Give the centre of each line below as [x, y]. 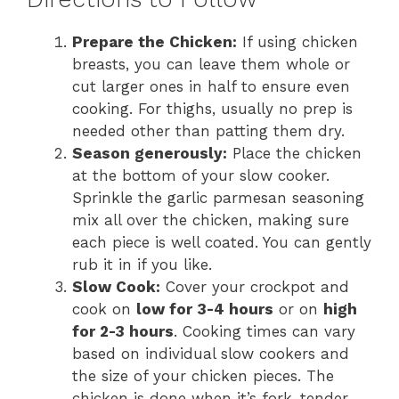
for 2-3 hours [123, 331]
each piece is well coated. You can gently [222, 242]
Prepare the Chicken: [155, 41]
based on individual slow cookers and [211, 353]
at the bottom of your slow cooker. [201, 175]
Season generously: [150, 153]
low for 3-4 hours [205, 309]
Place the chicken [294, 153]
